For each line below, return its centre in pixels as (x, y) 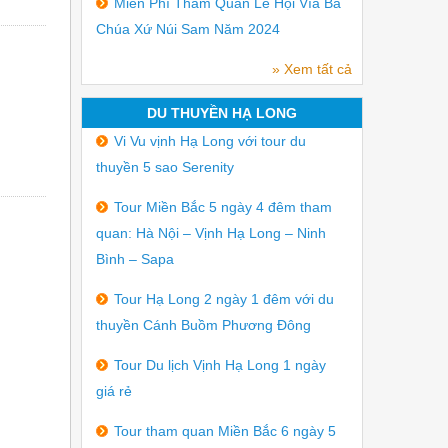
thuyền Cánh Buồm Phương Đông (203, 325)
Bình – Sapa (135, 259)
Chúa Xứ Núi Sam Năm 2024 (188, 29)
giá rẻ (114, 391)
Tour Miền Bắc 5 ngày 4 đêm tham (223, 207)
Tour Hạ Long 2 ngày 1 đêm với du (224, 299)
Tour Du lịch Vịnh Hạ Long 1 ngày (220, 365)
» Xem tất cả (312, 69)
